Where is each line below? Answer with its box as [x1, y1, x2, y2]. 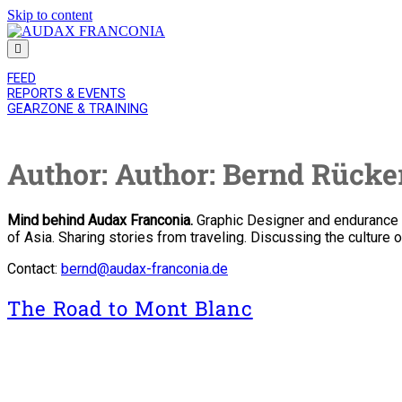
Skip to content [7, 7, 92, 22]
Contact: [7, 260, 61, 278]
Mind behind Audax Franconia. [7, 212, 193, 230]
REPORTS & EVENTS [7, 86, 126, 102]
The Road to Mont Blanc [7, 294, 253, 321]
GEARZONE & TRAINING [7, 101, 148, 118]
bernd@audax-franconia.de [61, 260, 228, 278]
